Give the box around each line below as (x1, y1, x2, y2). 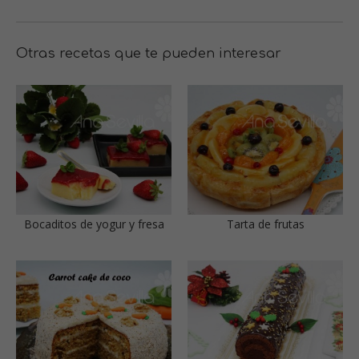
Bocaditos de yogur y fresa (23, 216, 164, 232)
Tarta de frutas (226, 216, 305, 232)
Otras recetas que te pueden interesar (16, 46, 281, 62)
